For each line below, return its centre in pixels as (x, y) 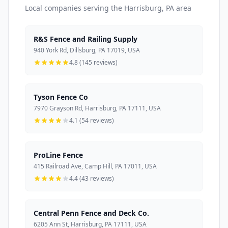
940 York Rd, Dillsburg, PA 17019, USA (87, 50)
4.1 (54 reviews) (92, 120)
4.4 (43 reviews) (92, 178)
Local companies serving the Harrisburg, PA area (108, 8)
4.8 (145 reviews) (93, 62)
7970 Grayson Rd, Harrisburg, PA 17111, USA (97, 108)
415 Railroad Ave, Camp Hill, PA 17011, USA (95, 166)
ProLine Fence (58, 155)
